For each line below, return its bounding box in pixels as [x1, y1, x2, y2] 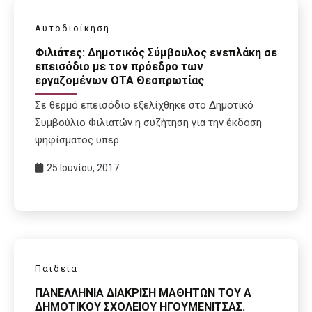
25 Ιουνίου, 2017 [47, 162, 119, 174]
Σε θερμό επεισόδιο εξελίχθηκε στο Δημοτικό [35, 99, 253, 112]
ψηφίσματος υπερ [35, 134, 119, 147]
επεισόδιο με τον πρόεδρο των [35, 60, 203, 74]
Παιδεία [35, 263, 78, 274]
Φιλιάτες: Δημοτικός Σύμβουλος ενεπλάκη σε [35, 46, 277, 60]
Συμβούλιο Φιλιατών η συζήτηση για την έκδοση [35, 116, 262, 130]
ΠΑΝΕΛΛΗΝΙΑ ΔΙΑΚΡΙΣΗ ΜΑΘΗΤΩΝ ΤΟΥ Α [35, 286, 251, 299]
